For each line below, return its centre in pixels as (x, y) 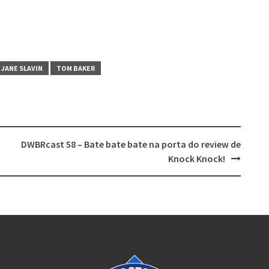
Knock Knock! (196, 158)
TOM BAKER (76, 68)
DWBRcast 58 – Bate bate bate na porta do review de (131, 144)
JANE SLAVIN (22, 68)
